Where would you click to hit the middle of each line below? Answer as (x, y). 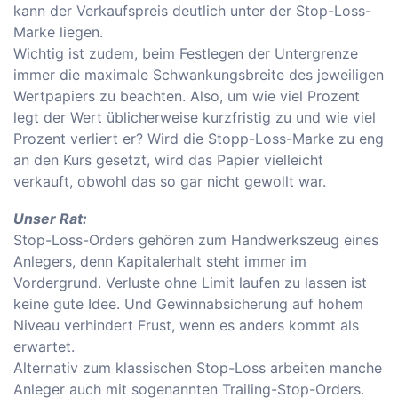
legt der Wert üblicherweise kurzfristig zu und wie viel (195, 118)
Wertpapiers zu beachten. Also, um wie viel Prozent (187, 96)
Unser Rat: (50, 219)
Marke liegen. (58, 32)
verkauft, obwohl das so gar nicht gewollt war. (170, 182)
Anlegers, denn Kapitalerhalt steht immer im (160, 262)
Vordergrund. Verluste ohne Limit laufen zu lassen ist (190, 283)
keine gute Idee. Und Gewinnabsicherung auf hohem (188, 304)
